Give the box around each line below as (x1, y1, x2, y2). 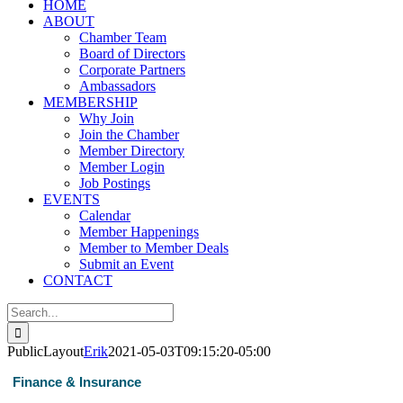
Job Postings (79, 175, 150, 191)
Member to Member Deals (79, 240, 228, 255)
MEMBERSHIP (43, 94, 138, 110)
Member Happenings (79, 224, 199, 239)
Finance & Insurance (13, 374, 142, 390)
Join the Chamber (79, 127, 179, 142)
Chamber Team (79, 30, 166, 45)
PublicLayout (7, 344, 84, 359)
